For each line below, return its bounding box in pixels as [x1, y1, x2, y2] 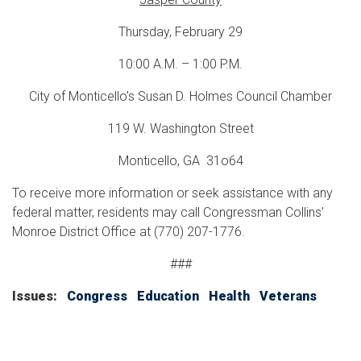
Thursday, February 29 [118, 23, 243, 39]
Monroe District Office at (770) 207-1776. [12, 223, 245, 239]
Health [209, 288, 250, 304]
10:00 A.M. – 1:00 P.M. [118, 56, 243, 72]
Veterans [259, 288, 317, 304]
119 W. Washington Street [107, 120, 254, 136]
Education [137, 288, 199, 304]
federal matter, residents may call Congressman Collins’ [12, 204, 324, 220]
